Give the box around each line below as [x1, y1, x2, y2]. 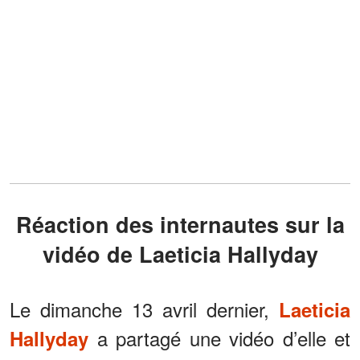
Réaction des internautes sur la [15, 208, 32, 239]
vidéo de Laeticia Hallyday [42, 238, 318, 269]
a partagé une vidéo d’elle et [88, 323, 350, 352]
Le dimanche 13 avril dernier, [10, 294, 279, 323]
